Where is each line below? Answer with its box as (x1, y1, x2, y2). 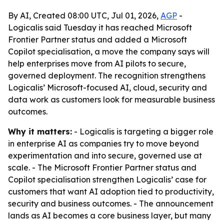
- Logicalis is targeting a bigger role (72, 126, 213, 136)
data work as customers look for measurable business (8, 94, 215, 104)
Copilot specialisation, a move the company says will (8, 46, 209, 56)
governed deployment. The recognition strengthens (8, 70, 205, 80)
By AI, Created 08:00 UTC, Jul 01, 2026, (8, 10, 160, 20)
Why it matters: (8, 126, 72, 136)
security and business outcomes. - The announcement (8, 198, 213, 208)
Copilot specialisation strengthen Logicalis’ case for (8, 174, 206, 184)
